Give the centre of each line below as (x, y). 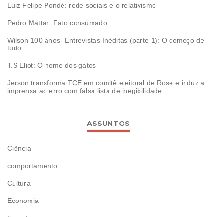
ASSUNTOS (108, 123)
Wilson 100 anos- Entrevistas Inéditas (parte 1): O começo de (106, 40)
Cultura (19, 183)
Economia (23, 200)
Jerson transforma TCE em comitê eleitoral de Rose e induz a (106, 83)
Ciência (19, 148)
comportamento (32, 165)
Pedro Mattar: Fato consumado (57, 23)
